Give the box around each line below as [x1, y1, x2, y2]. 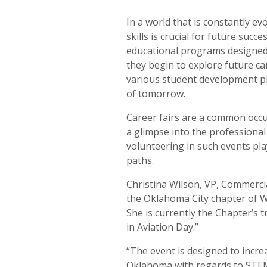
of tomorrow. [126, 87, 185, 101]
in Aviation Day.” [126, 221, 198, 234]
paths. [126, 154, 154, 167]
